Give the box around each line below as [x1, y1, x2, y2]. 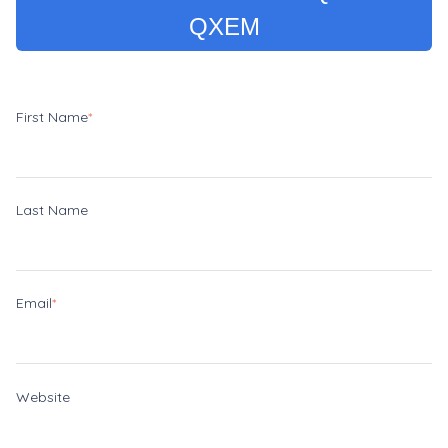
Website [16, 387, 70, 406]
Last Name [16, 200, 88, 219]
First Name [16, 107, 88, 126]
